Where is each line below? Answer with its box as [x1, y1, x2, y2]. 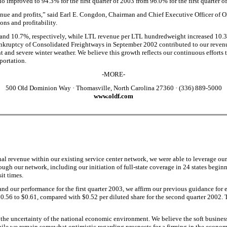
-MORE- [102, 70, 125, 78]
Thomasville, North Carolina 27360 [74, 84, 175, 92]
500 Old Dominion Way [5, 84, 72, 92]
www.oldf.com [94, 92, 133, 100]
